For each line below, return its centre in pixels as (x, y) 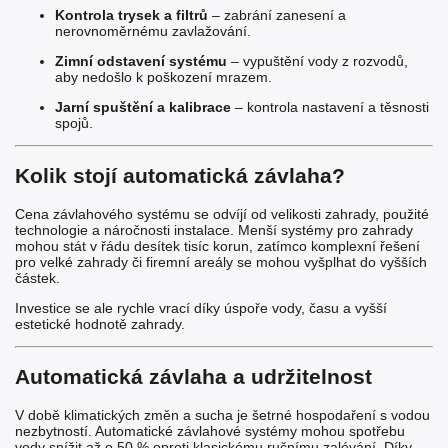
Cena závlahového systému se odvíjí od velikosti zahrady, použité (222, 213)
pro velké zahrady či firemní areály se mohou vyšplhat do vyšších (221, 261)
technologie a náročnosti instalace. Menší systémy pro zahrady (214, 229)
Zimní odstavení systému (141, 60)
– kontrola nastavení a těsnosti (330, 106)
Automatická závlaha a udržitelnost (193, 377)
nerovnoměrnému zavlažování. (153, 30)
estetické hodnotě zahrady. (100, 323)
